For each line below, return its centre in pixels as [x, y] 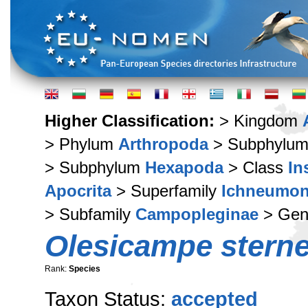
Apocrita [78, 191]
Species [85, 269]
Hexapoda [184, 167]
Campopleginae [197, 214]
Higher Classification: [132, 121]
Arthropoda [163, 144]
